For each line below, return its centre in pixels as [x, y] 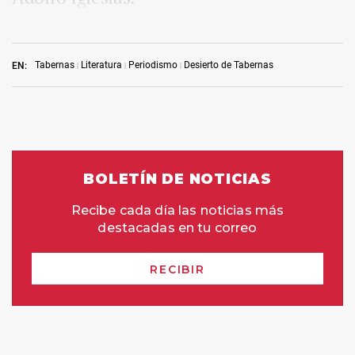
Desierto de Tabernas [229, 65]
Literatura [101, 65]
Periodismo [153, 65]
